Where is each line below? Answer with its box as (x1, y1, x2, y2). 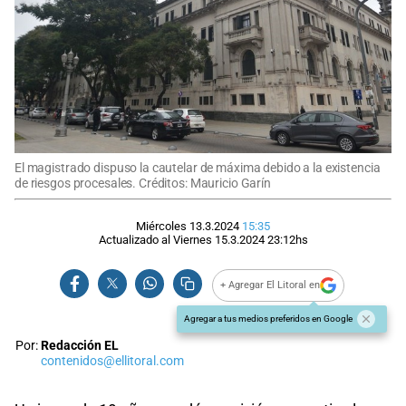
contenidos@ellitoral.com (41, 353, 184, 369)
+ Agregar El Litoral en (220, 279, 321, 292)
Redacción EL (41, 337, 119, 353)
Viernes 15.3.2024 (172, 232, 265, 246)
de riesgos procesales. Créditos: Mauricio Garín (14, 175, 271, 191)
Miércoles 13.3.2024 (136, 218, 239, 233)
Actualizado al (98, 232, 173, 246)
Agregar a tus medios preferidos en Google (184, 313, 353, 324)
